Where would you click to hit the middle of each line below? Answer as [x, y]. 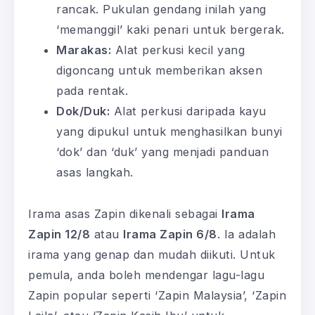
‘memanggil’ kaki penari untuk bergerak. [171, 30]
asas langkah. [95, 173]
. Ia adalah [246, 234]
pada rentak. [92, 91]
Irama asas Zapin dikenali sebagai [125, 214]
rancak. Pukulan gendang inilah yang [161, 9]
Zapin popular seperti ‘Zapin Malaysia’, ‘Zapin [157, 296]
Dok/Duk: [83, 111]
